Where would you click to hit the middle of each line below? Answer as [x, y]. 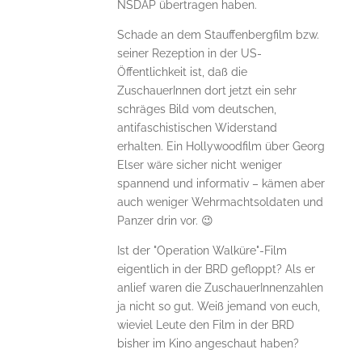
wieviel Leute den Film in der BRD [205, 325]
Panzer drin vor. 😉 [165, 221]
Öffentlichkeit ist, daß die [182, 72]
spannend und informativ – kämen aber [221, 184]
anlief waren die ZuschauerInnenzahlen [220, 288]
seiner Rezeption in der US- [189, 54]
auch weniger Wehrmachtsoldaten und [220, 202]
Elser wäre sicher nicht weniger [199, 165]
